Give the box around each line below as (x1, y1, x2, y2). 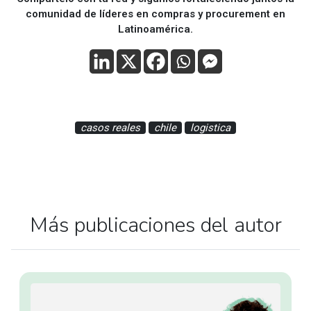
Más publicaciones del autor (29, 210, 282, 239)
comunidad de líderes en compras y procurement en (26, 7, 285, 20)
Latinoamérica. (118, 22, 193, 35)
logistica (190, 121, 230, 134)
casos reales (81, 121, 140, 134)
